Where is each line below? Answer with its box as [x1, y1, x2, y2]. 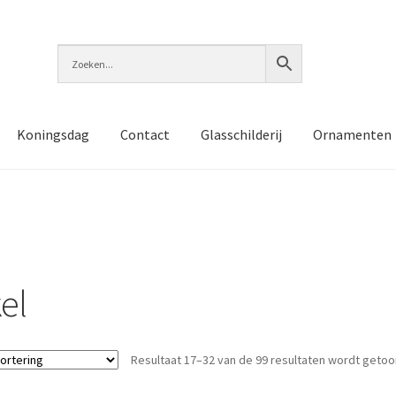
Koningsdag [16, 125, 89, 143]
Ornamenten [312, 125, 392, 143]
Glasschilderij [200, 125, 282, 143]
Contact [119, 125, 170, 143]
